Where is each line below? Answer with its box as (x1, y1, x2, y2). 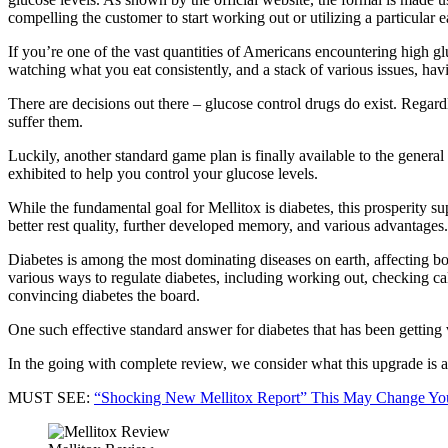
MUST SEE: (8, 388, 94, 406)
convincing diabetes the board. (8, 286, 200, 304)
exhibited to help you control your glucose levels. (8, 164, 318, 182)
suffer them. (8, 112, 83, 130)
